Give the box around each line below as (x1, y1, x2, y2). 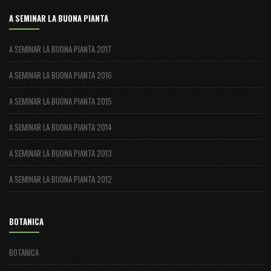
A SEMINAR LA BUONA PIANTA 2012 (9, 173, 112, 186)
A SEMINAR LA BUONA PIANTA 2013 (9, 147, 112, 160)
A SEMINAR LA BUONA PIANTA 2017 (9, 43, 111, 56)
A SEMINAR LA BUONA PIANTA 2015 (9, 95, 112, 108)
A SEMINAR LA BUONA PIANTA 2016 (9, 69, 112, 82)
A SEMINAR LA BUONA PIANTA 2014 (9, 121, 112, 134)
